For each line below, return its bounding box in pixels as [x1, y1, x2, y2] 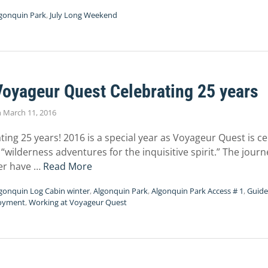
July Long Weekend [50, 10, 117, 20]
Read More [43, 160, 92, 173]
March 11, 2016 [3, 107, 56, 118]
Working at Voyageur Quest [29, 197, 127, 208]
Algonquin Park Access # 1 [151, 185, 243, 196]
